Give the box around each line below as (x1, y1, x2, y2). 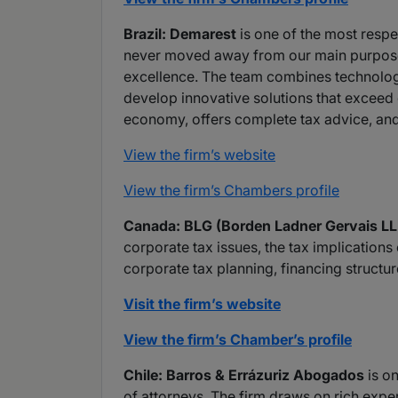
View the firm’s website (123, 146, 275, 164)
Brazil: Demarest (123, 25, 236, 44)
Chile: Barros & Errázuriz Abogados (123, 366, 364, 385)
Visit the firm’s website (123, 295, 281, 314)
